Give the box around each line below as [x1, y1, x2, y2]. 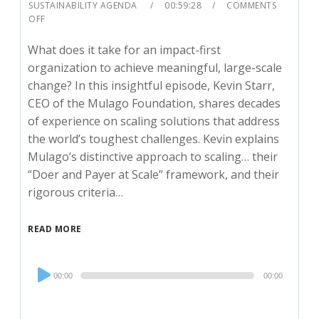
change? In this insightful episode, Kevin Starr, [28, 77, 276, 93]
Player [27, 278, 61, 295]
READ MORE [28, 222, 82, 235]
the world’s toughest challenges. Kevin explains [28, 130, 280, 147]
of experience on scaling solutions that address [28, 113, 281, 129]
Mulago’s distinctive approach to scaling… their [28, 148, 278, 164]
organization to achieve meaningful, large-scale [28, 59, 283, 75]
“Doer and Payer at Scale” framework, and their [28, 166, 280, 182]
